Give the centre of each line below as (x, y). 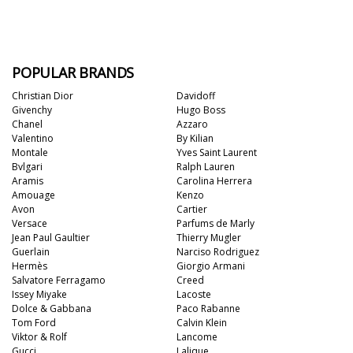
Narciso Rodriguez (218, 252)
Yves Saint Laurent (217, 152)
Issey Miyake (39, 294)
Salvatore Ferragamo (59, 280)
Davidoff (196, 96)
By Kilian (195, 138)
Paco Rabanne (208, 308)
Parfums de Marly (216, 223)
